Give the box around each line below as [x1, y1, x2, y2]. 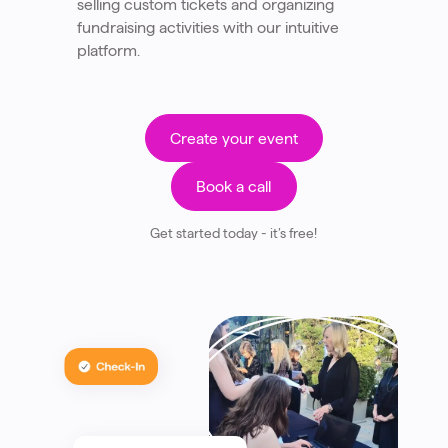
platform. [76, 42, 140, 60]
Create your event [169, 129, 298, 147]
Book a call [196, 178, 272, 196]
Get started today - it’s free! [150, 225, 318, 241]
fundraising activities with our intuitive [76, 19, 339, 37]
